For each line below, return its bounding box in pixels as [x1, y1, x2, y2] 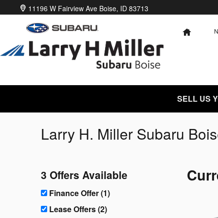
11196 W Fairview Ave [28, 3, 97, 13]
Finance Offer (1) [49, 187, 110, 199]
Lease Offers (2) [49, 203, 107, 215]
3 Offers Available [41, 167, 127, 182]
